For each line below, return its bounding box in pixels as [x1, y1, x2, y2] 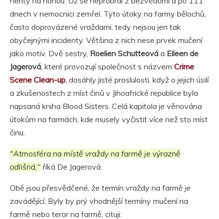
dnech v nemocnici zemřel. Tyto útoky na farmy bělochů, [10, 9, 206, 19]
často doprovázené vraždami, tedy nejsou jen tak [10, 22, 181, 32]
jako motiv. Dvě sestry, [10, 48, 90, 59]
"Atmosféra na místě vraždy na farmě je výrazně [10, 149, 180, 159]
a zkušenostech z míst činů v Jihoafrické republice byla [10, 88, 198, 98]
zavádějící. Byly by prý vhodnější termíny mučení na [10, 196, 188, 206]
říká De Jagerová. [41, 162, 102, 172]
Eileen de [167, 48, 198, 59]
